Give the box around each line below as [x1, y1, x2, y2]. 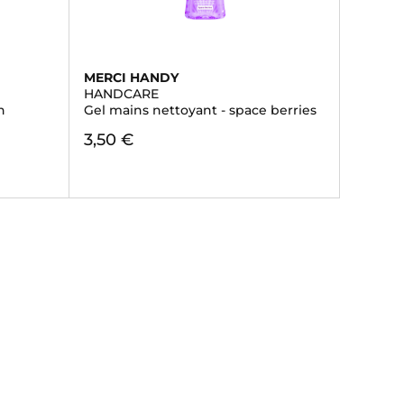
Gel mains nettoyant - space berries [83, 102, 317, 118]
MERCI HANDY [83, 69, 179, 86]
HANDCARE [83, 86, 159, 102]
